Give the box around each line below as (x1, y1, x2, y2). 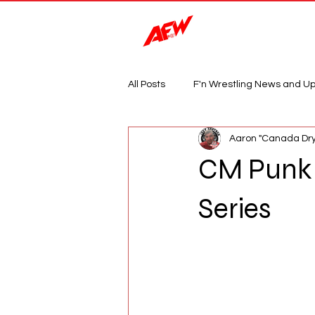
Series (198, 192, 271, 226)
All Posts (128, 79, 165, 89)
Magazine (253, 20, 304, 35)
